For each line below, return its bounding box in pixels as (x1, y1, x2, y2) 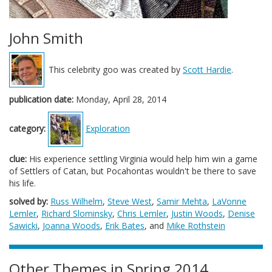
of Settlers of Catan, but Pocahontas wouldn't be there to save (9, 165, 256, 177)
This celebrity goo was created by (49, 64, 183, 75)
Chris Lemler (117, 208, 166, 219)
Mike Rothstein (166, 220, 225, 231)
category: (9, 122, 46, 134)
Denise (228, 208, 255, 219)
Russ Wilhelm (50, 195, 103, 207)
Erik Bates (105, 220, 144, 231)
